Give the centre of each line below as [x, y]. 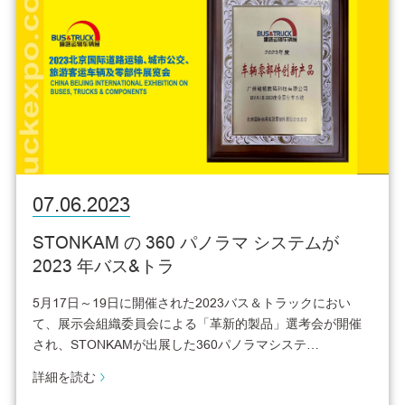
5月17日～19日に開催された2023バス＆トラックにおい [191, 303]
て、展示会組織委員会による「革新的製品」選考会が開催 [197, 324]
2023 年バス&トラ [103, 265]
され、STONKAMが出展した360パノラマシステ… [175, 345]
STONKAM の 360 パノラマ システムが [185, 242]
